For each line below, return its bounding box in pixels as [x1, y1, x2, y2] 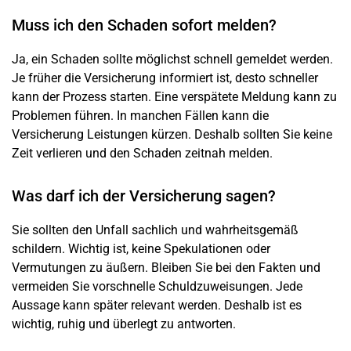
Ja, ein [12, 51, 51, 67]
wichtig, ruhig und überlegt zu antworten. [12, 316, 236, 331]
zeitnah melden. [182, 145, 273, 161]
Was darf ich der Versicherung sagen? [12, 186, 276, 205]
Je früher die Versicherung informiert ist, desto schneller [12, 70, 318, 85]
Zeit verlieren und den [12, 145, 133, 161]
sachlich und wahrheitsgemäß [128, 222, 299, 237]
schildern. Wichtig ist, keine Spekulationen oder [12, 241, 270, 256]
